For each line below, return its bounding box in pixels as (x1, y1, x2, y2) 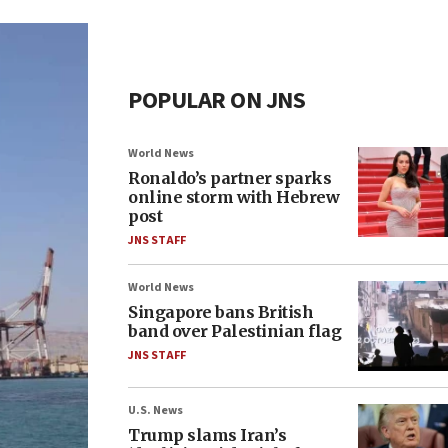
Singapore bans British (128, 302, 313, 322)
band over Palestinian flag (128, 321, 341, 341)
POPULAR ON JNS (128, 83, 305, 118)
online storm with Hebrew (128, 187, 339, 207)
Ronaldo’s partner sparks (128, 168, 331, 188)
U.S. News (128, 402, 183, 419)
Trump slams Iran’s (128, 425, 286, 445)
